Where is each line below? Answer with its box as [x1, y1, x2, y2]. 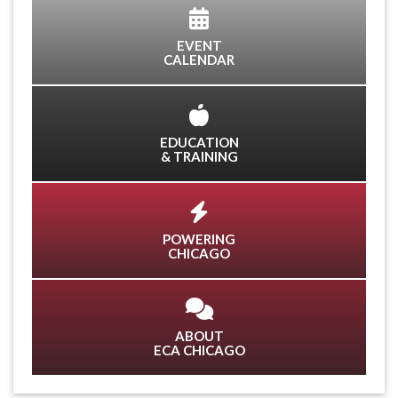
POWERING [163, 231, 235, 248]
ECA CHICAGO [153, 342, 245, 359]
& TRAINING [160, 148, 238, 165]
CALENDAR [163, 52, 235, 68]
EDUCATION [159, 134, 239, 151]
